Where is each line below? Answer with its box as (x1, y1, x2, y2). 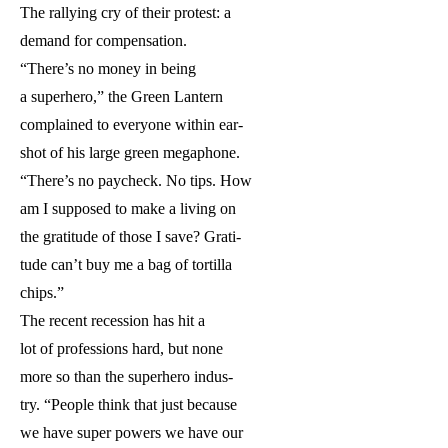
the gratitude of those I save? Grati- (20, 228, 241, 246)
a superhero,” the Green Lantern (20, 88, 223, 106)
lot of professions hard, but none (20, 340, 223, 358)
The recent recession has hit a (20, 312, 205, 330)
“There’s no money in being (20, 60, 196, 78)
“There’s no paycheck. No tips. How (20, 172, 252, 190)
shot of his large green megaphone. (20, 144, 240, 162)
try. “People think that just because (20, 396, 237, 414)
